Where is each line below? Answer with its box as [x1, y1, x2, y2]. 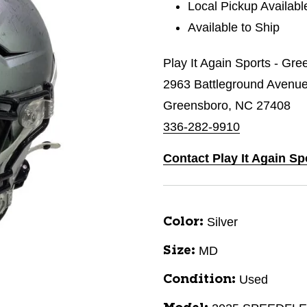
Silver [207, 215, 238, 229]
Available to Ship [188, 21, 280, 34]
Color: [163, 216, 204, 228]
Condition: [163, 273, 236, 286]
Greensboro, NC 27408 [163, 99, 291, 112]
